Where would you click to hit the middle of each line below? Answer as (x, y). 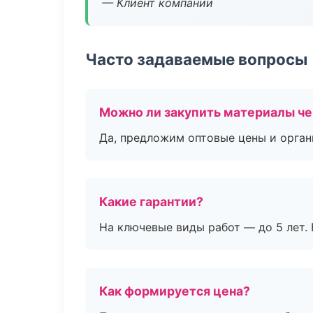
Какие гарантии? (151, 202)
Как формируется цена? (175, 291)
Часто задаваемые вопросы (196, 59)
